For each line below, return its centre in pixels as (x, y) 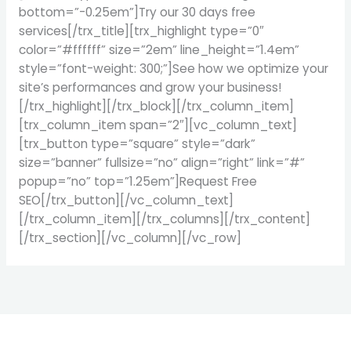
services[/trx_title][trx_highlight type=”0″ (141, 31)
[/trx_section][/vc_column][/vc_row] (130, 237)
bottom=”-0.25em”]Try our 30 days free (137, 12)
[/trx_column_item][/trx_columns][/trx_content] (164, 219)
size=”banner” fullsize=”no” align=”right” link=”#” (161, 162)
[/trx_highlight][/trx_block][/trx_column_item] (156, 106)
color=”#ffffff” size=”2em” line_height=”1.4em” (159, 49)
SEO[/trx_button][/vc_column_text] (126, 200)
